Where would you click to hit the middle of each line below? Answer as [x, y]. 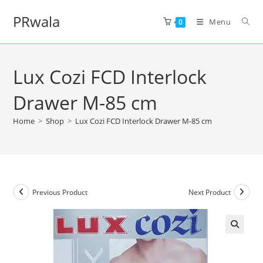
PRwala [37, 21]
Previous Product [60, 192]
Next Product [209, 192]
